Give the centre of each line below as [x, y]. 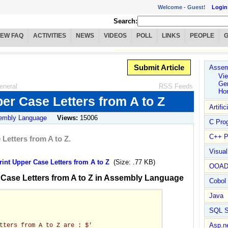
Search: [125, 21]
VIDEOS [115, 36]
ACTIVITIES [50, 36]
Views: [67, 118]
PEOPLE [202, 36]
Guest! [199, 7]
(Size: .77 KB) [134, 162]
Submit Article [159, 68]
